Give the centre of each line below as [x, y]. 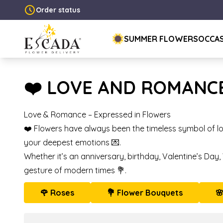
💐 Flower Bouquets [145, 193]
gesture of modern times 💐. [75, 170]
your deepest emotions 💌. [72, 143]
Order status [58, 10]
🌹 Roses [57, 193]
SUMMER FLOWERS [161, 39]
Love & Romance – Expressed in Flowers [97, 115]
